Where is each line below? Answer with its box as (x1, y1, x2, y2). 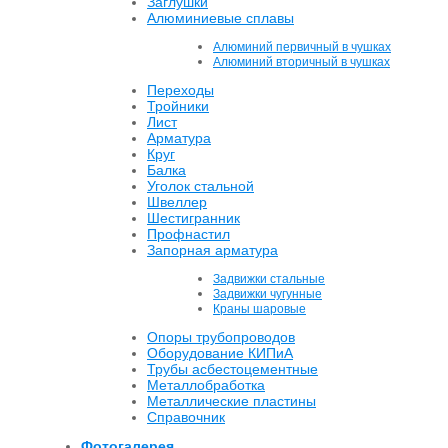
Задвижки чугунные (213, 287, 322, 302)
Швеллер (147, 194, 207, 211)
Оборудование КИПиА (147, 345, 293, 362)
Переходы (147, 82, 214, 99)
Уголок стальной (147, 178, 254, 195)
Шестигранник (147, 210, 240, 227)
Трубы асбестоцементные (147, 361, 318, 378)
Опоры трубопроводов (147, 329, 295, 346)
